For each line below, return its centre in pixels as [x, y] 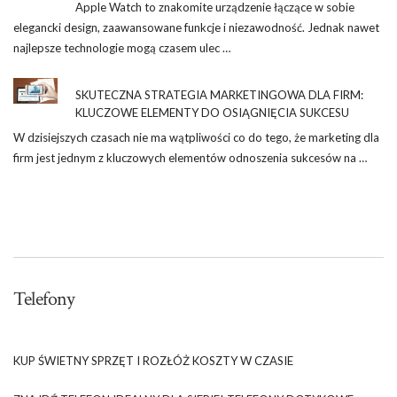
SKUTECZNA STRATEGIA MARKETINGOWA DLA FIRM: [219, 94]
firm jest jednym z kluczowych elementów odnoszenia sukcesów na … [190, 157]
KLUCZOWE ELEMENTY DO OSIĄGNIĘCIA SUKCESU [212, 112]
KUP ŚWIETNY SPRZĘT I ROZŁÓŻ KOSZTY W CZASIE [153, 360]
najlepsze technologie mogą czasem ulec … [122, 47]
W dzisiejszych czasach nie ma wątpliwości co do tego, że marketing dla [196, 137]
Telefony [44, 299]
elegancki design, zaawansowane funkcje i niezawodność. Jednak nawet [196, 27]
